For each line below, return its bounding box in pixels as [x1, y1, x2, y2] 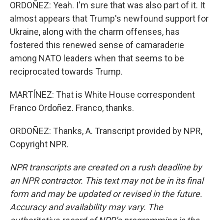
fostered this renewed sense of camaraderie [10, 40, 184, 50]
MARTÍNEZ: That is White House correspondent [10, 89, 195, 100]
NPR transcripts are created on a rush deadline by [10, 162, 202, 172]
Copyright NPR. [10, 139, 69, 149]
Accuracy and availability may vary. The [10, 202, 163, 212]
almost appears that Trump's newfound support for [10, 13, 209, 24]
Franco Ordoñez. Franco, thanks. [10, 103, 134, 113]
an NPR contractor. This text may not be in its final [10, 175, 203, 186]
